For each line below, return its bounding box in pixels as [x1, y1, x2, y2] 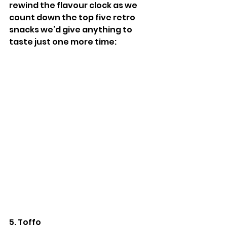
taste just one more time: [9, 36, 117, 48]
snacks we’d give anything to [9, 24, 134, 35]
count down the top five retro [9, 12, 137, 23]
